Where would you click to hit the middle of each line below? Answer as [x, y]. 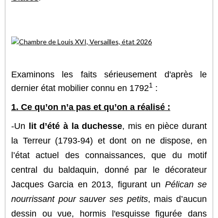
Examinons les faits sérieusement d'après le [109, 74]
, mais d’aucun [177, 199]
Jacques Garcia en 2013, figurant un [88, 184]
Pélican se [186, 184]
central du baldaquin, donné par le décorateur [109, 170]
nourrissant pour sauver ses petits [80, 199]
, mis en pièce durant [165, 126]
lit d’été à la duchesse [75, 126]
